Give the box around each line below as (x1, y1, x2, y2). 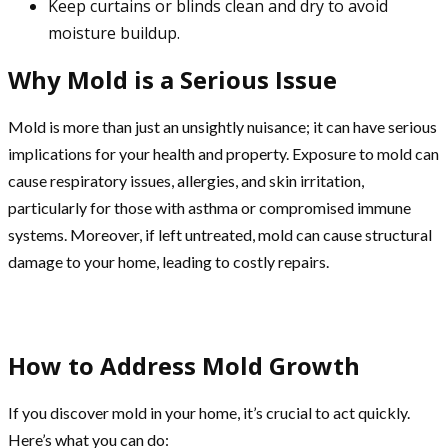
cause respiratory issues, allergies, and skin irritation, (8, 171, 364, 191)
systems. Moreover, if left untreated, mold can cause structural (8, 225, 432, 245)
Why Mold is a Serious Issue (8, 63, 337, 97)
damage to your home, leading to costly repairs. (8, 252, 329, 272)
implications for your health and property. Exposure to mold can (8, 144, 439, 164)
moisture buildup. (48, 21, 180, 44)
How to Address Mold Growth (8, 349, 360, 383)
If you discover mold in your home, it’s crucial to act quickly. (8, 403, 410, 423)
